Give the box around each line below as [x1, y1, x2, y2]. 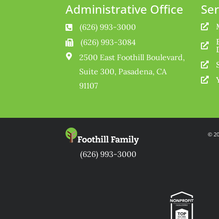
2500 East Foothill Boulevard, [79, 52, 185, 63]
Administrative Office [66, 1, 184, 18]
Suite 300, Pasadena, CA [79, 66, 167, 77]
